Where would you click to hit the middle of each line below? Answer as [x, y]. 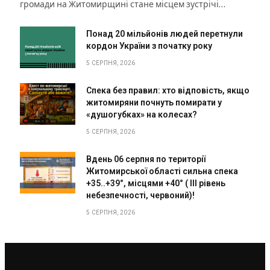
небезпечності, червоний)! [140, 196]
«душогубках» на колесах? [142, 115]
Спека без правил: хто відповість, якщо [168, 91]
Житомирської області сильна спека [162, 171]
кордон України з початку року [149, 46]
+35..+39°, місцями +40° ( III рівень [156, 184]
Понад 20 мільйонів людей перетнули [165, 34]
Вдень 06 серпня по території [146, 159]
